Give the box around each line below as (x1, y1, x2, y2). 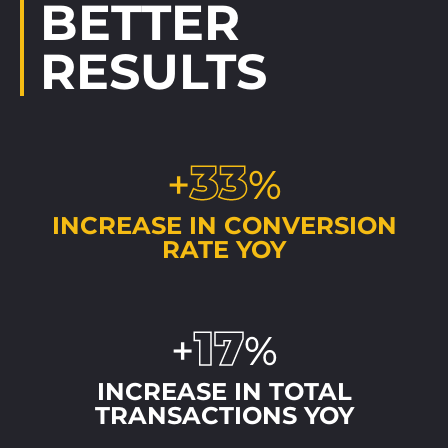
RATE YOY (162, 234, 286, 264)
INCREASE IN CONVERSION (51, 210, 397, 240)
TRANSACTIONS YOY (94, 400, 354, 430)
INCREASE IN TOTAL (96, 376, 352, 406)
